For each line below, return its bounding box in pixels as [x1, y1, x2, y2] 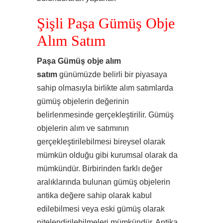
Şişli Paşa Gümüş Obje [37, 15, 175, 31]
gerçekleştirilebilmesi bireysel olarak [37, 137, 165, 146]
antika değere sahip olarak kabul [37, 191, 152, 200]
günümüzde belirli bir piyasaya [57, 70, 167, 79]
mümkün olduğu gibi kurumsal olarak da [37, 151, 178, 159]
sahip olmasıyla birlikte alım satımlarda [37, 84, 173, 92]
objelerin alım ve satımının [37, 124, 129, 132]
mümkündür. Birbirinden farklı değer [37, 164, 162, 173]
